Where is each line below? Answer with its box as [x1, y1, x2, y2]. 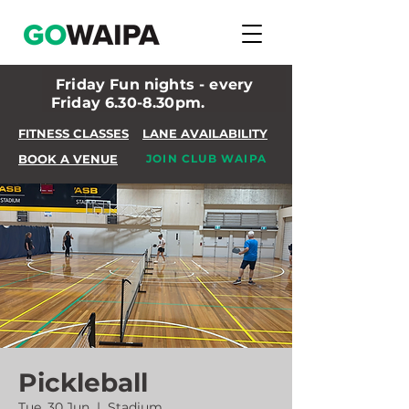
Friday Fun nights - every [51, 76, 254, 93]
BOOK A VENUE [18, 152, 118, 166]
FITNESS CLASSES [18, 126, 129, 141]
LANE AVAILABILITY [142, 126, 267, 141]
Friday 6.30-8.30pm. [51, 94, 210, 111]
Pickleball [18, 367, 148, 398]
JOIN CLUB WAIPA [146, 152, 267, 165]
